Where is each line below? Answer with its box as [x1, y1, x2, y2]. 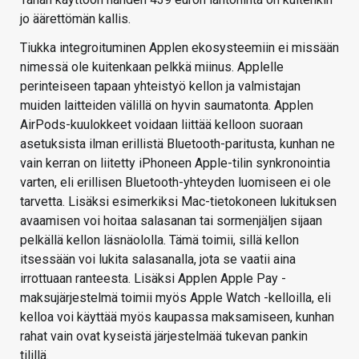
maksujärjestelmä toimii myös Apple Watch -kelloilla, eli [20, 290, 331, 306]
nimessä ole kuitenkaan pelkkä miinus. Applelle [20, 59, 284, 75]
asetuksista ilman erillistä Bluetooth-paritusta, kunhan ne [20, 136, 335, 152]
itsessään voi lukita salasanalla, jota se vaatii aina [20, 252, 296, 268]
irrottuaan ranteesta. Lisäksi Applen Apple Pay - [20, 271, 286, 287]
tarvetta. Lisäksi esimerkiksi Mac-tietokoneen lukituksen [20, 194, 337, 210]
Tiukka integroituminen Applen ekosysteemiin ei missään [20, 40, 339, 56]
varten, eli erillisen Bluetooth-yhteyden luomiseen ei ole [20, 175, 331, 191]
